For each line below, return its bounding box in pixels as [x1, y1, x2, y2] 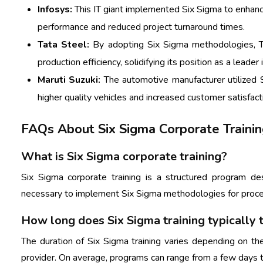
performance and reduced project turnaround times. [38, 20, 245, 33]
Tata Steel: [38, 38, 90, 51]
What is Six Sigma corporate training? [21, 148, 227, 164]
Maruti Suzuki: [38, 73, 101, 86]
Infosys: [38, 2, 72, 16]
